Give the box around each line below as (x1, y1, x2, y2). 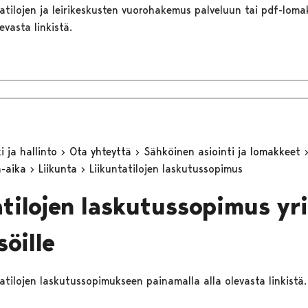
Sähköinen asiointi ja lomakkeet (143, 144, 304, 158)
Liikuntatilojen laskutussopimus (89, 162, 243, 175)
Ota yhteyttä (69, 144, 135, 158)
